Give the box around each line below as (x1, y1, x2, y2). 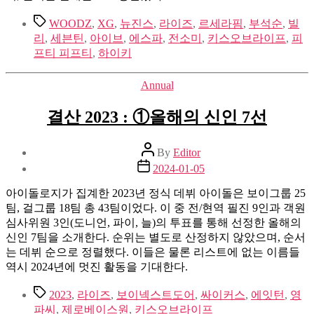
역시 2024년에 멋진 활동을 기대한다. (6, 261, 188, 273)
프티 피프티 (34, 47, 93, 60)
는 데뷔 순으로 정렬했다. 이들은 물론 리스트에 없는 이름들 (6, 246, 300, 258)
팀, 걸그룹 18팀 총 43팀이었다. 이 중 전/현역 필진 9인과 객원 (6, 202, 306, 214)
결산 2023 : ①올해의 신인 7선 (47, 108, 267, 127)
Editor (173, 146, 200, 158)
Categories (156, 78, 203, 91)
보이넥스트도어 (116, 289, 195, 301)
